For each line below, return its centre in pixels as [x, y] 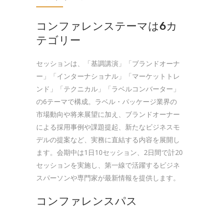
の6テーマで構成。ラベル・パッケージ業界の [107, 101]
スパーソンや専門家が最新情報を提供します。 [108, 177]
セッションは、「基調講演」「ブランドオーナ [108, 63]
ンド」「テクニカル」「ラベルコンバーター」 [108, 88]
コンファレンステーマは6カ [107, 26]
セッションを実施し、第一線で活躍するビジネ [108, 165]
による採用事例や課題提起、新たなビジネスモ [108, 127]
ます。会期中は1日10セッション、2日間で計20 [109, 152]
